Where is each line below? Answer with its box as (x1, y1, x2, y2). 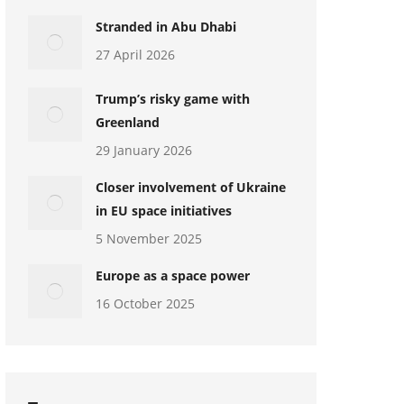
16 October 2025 (96, 295, 195, 312)
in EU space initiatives (96, 202, 232, 219)
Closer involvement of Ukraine (96, 179, 286, 196)
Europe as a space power (96, 267, 250, 284)
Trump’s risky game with (96, 90, 250, 107)
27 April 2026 (96, 46, 175, 63)
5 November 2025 (96, 230, 202, 247)
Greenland (96, 114, 160, 131)
